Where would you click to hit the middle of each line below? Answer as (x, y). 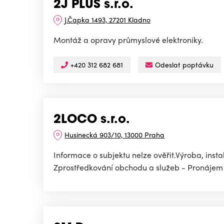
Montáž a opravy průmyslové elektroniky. (128, 40)
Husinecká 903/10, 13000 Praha (115, 135)
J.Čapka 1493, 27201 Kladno (108, 20)
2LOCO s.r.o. (92, 120)
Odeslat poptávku (184, 65)
